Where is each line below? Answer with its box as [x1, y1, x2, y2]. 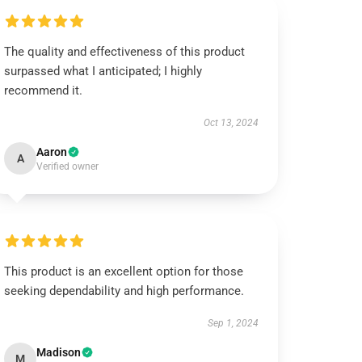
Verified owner [36, 161, 99, 172]
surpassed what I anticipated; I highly [4, 64, 203, 78]
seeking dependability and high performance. [4, 284, 245, 298]
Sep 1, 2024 [207, 318, 259, 329]
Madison [36, 346, 82, 359]
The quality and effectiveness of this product [4, 44, 246, 59]
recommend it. [4, 83, 83, 98]
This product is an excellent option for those [4, 264, 244, 279]
